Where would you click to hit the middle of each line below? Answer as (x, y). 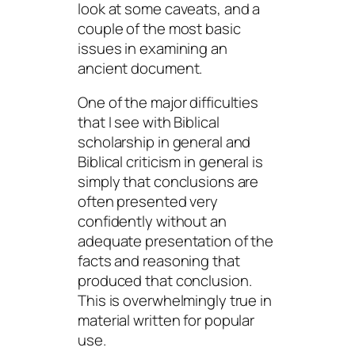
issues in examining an (153, 48)
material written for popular (166, 321)
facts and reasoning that (159, 261)
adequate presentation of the (176, 241)
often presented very (148, 202)
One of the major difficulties (168, 103)
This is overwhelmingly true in (175, 301)
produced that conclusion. (165, 281)
